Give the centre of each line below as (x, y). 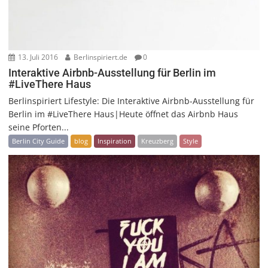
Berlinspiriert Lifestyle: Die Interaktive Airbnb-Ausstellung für (132, 100)
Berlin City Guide (39, 141)
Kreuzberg (158, 141)
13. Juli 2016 (37, 57)
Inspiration (115, 141)
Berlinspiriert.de (100, 57)
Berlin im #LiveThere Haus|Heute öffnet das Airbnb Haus (124, 114)
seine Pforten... (39, 127)
